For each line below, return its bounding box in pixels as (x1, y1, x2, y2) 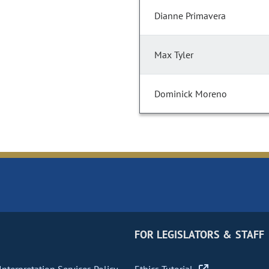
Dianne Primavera (154, 10, 226, 22)
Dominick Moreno (154, 88, 227, 100)
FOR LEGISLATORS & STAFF (134, 228, 264, 242)
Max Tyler (154, 49, 193, 61)
